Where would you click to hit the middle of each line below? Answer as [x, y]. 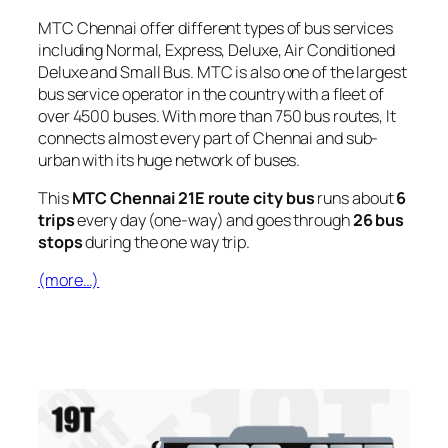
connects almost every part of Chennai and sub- [208, 137]
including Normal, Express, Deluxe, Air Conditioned [216, 49]
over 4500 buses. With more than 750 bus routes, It [217, 115]
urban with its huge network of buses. [169, 159]
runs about [355, 198]
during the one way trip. [166, 242]
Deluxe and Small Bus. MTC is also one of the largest [222, 71]
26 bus [378, 220]
